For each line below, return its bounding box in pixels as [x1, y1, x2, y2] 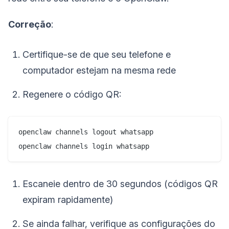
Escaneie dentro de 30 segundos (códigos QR [22, 178, 218, 189]
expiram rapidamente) [22, 194, 113, 205]
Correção [8, 18, 51, 30]
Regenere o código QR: [22, 88, 121, 100]
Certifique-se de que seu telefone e [22, 49, 171, 60]
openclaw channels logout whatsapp [18, 127, 153, 136]
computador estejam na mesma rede [22, 64, 176, 76]
